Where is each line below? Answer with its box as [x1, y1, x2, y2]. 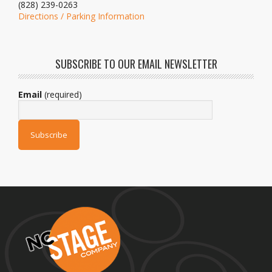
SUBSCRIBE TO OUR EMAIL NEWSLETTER [55, 56, 217, 72]
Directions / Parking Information [18, 10, 144, 22]
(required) [42, 89, 82, 101]
